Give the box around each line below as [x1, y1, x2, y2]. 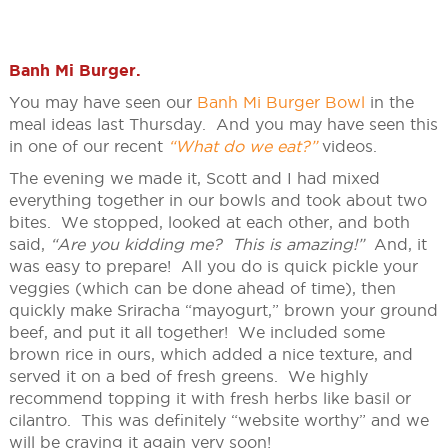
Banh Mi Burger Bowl [196, 93, 365, 112]
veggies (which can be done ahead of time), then [8, 279, 396, 298]
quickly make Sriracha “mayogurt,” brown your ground [8, 301, 438, 320]
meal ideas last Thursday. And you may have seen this [8, 115, 438, 134]
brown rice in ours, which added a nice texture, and [8, 345, 413, 364]
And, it [363, 235, 427, 254]
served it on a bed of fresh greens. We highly [8, 367, 368, 386]
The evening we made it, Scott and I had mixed [8, 169, 380, 188]
